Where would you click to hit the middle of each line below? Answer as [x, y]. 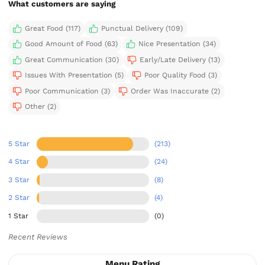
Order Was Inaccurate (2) [175, 91]
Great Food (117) [52, 28]
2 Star [19, 198]
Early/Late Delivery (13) [180, 59]
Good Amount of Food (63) [71, 44]
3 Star [19, 180]
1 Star [19, 216]
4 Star [19, 162]
